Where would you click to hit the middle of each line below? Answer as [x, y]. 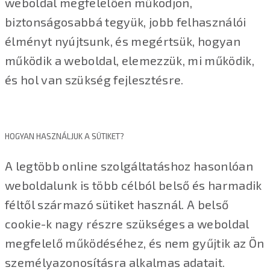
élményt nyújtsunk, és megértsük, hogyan [123, 41]
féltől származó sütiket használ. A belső [117, 204]
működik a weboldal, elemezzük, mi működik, [130, 61]
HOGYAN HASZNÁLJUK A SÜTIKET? [64, 136]
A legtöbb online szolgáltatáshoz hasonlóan [129, 165]
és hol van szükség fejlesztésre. [94, 80]
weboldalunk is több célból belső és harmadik [133, 185]
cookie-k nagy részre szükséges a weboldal [127, 223]
